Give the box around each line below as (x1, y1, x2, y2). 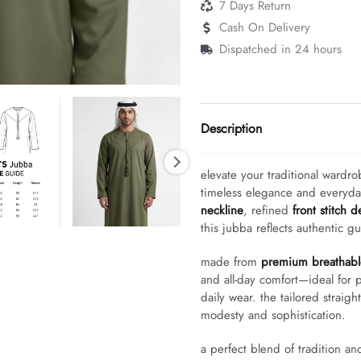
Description (201, 118, 262, 138)
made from (201, 252, 261, 271)
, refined (243, 201, 293, 219)
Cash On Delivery (218, 19, 310, 37)
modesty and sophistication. (201, 305, 346, 324)
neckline (201, 201, 243, 219)
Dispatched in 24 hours (218, 40, 342, 59)
